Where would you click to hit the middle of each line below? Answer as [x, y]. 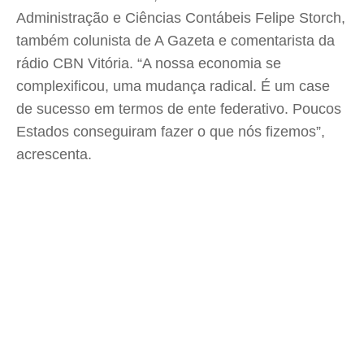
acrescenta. [54, 154]
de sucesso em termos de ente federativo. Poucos [179, 109]
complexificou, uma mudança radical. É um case [173, 86]
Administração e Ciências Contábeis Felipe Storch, [181, 18]
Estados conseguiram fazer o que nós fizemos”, [171, 132]
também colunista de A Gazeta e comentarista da [175, 41]
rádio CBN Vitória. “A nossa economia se [149, 63]
